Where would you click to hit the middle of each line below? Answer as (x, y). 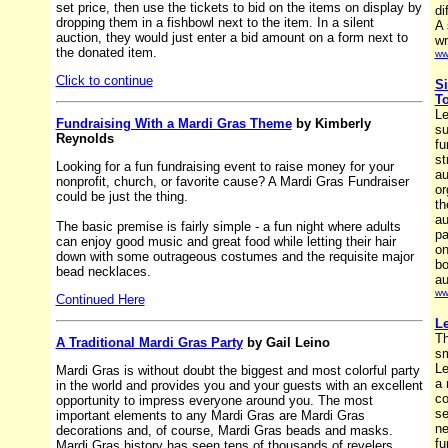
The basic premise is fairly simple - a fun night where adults (228, 226)
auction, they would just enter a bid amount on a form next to (231, 37)
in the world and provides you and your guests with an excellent (239, 385)
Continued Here (100, 299)
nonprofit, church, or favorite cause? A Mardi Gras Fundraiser (232, 181)
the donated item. (106, 52)
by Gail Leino (286, 342)
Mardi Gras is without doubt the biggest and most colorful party (237, 370)
